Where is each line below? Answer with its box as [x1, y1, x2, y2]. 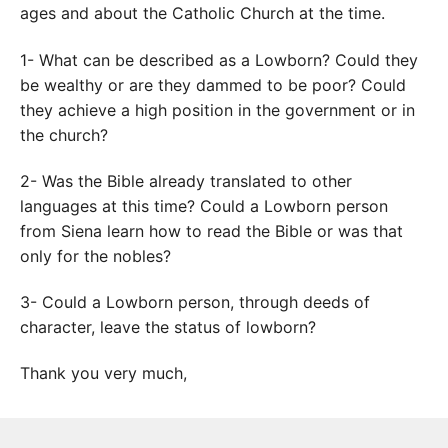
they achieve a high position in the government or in [20, 99, 415, 120]
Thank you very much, [20, 363, 187, 384]
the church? [20, 124, 108, 145]
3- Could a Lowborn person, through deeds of [20, 292, 370, 313]
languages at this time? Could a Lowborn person [20, 195, 388, 216]
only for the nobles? [20, 245, 171, 266]
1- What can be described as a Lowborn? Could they [20, 49, 418, 70]
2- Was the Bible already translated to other [20, 170, 352, 191]
